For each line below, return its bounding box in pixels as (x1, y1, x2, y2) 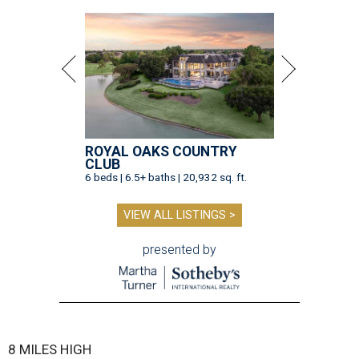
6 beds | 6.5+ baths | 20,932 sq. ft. (85, 171, 247, 184)
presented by (143, 242, 216, 258)
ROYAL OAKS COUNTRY (85, 143, 237, 160)
